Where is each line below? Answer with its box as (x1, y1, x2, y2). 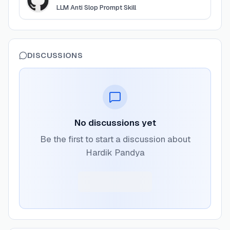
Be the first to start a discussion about (40, 133, 190, 145)
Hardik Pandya (85, 147, 145, 158)
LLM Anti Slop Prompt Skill (56, 3, 136, 12)
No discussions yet (74, 117, 156, 128)
